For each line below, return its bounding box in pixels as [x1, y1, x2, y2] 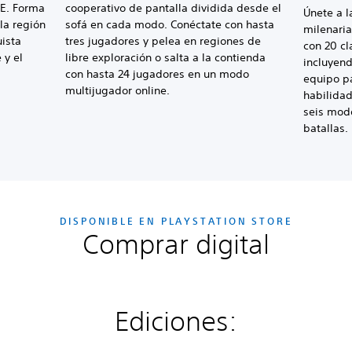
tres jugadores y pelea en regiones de [65, 34, 262, 48]
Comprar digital [82, 229, 269, 259]
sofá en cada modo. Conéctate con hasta [65, 17, 275, 31]
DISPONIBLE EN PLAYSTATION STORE [59, 214, 293, 227]
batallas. [302, 121, 348, 135]
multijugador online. [65, 83, 170, 97]
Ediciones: [114, 306, 238, 336]
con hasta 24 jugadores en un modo [65, 67, 250, 81]
